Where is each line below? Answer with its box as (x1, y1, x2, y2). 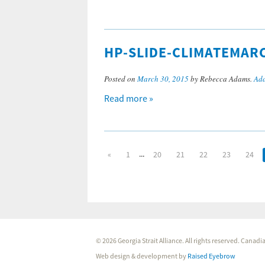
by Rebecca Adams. (189, 73, 254, 84)
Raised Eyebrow (188, 252, 236, 261)
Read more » (104, 93, 153, 105)
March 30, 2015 (137, 73, 189, 84)
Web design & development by (96, 252, 188, 261)
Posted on (104, 73, 137, 84)
